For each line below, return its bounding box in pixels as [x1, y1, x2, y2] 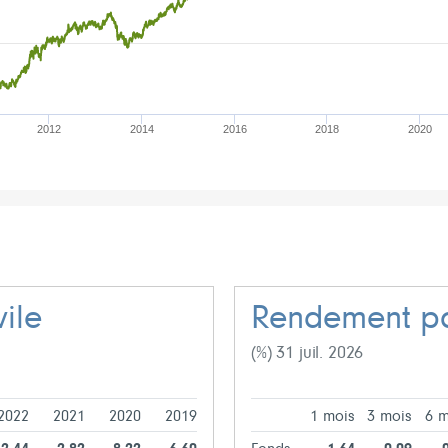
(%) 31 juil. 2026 [251, 345, 364, 363]
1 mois [310, 409, 355, 426]
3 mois [367, 409, 412, 426]
